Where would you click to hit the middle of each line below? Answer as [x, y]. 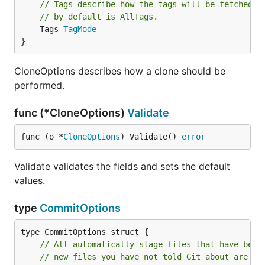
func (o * [42, 137]
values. [30, 180]
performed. [39, 85]
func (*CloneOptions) [71, 113]
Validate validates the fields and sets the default [122, 166]
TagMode [80, 29]
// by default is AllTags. [99, 17]
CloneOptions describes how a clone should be [120, 71]
